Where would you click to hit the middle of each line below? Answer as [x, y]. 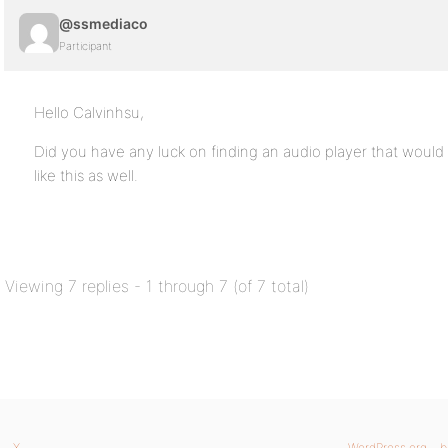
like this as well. [86, 175]
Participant [85, 46]
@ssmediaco [103, 23]
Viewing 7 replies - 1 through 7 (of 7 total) [157, 286]
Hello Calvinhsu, [89, 112]
